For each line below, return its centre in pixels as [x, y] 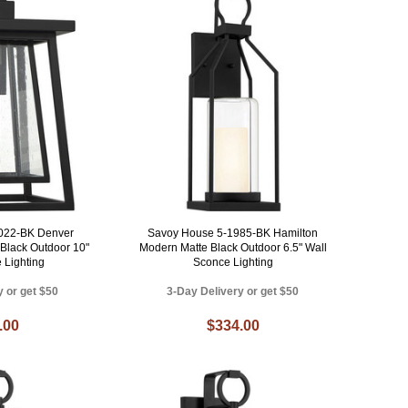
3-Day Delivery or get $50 [233, 292]
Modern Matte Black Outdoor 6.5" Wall [233, 248]
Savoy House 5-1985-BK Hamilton [233, 234]
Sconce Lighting [233, 263]
